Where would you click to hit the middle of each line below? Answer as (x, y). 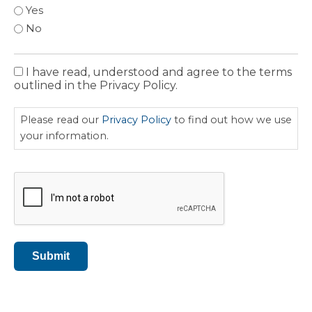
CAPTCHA (42, 169)
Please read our (61, 120)
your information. (64, 136)
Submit (51, 256)
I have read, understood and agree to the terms (159, 72)
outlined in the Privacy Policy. (96, 86)
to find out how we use (232, 120)
